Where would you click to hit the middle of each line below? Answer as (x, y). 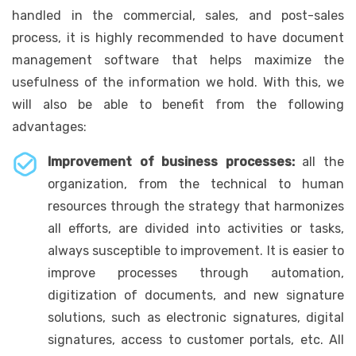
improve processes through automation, (196, 273)
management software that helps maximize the (178, 60)
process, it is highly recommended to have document (178, 37)
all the (319, 161)
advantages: (49, 126)
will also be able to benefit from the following (178, 104)
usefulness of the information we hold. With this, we (178, 82)
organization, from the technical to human (196, 184)
